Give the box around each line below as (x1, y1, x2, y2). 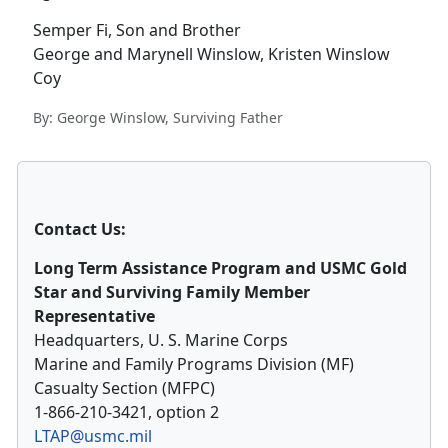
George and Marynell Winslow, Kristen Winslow (33, 43, 390, 66)
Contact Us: (34, 218, 126, 241)
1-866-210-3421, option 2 (34, 401, 219, 424)
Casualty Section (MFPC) (34, 377, 215, 400)
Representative (34, 305, 155, 328)
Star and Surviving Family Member (34, 281, 310, 304)
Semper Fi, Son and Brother (33, 19, 241, 42)
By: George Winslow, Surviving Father (33, 108, 283, 128)
